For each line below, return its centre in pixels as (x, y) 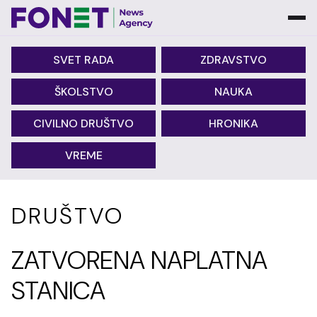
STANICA (58, 290)
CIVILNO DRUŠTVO (83, 123)
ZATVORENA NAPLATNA (139, 260)
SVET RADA (83, 60)
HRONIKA (234, 123)
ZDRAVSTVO (234, 60)
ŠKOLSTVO (83, 92)
